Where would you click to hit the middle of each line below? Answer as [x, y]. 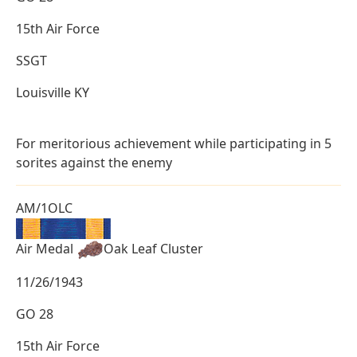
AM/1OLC [44, 208]
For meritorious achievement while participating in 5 [174, 144]
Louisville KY [53, 93]
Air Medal [46, 248]
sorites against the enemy [94, 163]
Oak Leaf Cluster [153, 248]
